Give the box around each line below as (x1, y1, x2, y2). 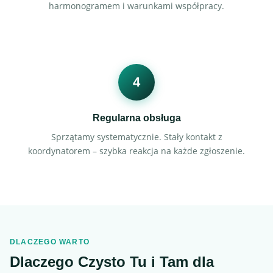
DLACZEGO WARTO (10, 238, 90, 246)
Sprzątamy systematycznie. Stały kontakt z (51, 131, 222, 143)
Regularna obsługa (92, 113, 181, 123)
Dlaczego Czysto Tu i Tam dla (10, 253, 214, 270)
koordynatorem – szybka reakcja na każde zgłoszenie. (28, 145, 245, 157)
